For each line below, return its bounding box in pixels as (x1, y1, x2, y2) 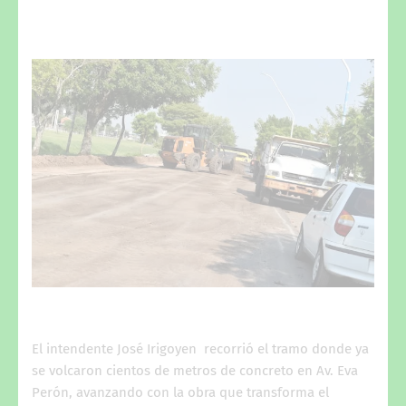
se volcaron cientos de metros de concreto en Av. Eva (32, 362, 358, 379)
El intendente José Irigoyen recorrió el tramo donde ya (32, 340, 369, 357)
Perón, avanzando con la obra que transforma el (32, 383, 329, 401)
